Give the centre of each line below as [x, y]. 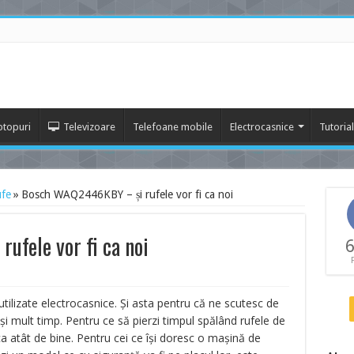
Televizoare [89, 127]
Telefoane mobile [172, 127]
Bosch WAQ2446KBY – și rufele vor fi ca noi [127, 194]
